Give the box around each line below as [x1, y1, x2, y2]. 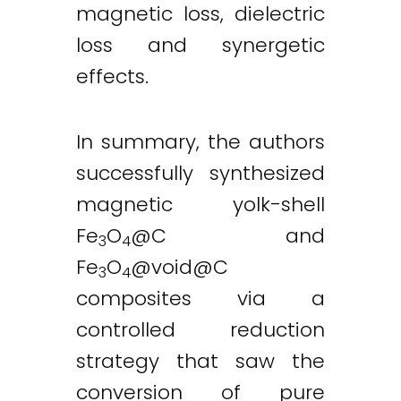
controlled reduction [76, 316, 325, 344]
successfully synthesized [76, 159, 325, 187]
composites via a [76, 285, 325, 312]
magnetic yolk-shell [76, 191, 325, 218]
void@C [151, 253, 228, 281]
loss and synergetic [76, 30, 325, 59]
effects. [76, 62, 149, 90]
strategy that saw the [76, 347, 325, 375]
